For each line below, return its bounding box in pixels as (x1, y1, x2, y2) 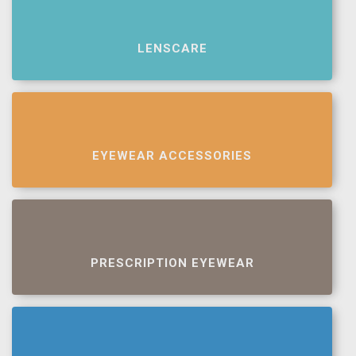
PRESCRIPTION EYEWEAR (90, 256, 254, 270)
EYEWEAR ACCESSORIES (92, 149, 252, 163)
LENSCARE (137, 41, 207, 56)
